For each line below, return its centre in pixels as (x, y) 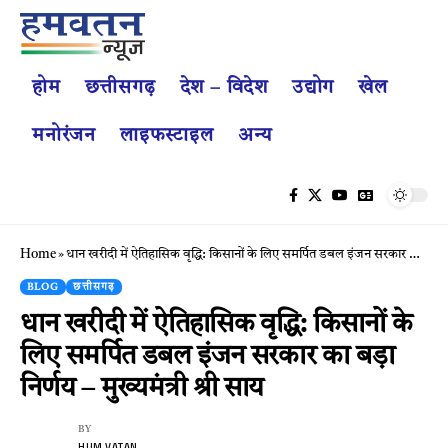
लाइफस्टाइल (166, 136)
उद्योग (313, 88)
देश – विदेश (223, 88)
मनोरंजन (64, 136)
